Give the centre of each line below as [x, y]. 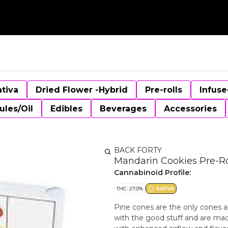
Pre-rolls [164, 90]
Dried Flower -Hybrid [82, 90]
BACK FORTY [138, 150]
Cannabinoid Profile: [152, 173]
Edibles [66, 109]
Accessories [190, 109]
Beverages [123, 109]
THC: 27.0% [130, 189]
